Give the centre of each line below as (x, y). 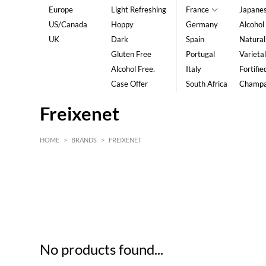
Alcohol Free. (133, 69)
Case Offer (129, 84)
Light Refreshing (138, 9)
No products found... (102, 249)
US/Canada (68, 24)
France (197, 9)
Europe (61, 9)
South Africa (206, 84)
